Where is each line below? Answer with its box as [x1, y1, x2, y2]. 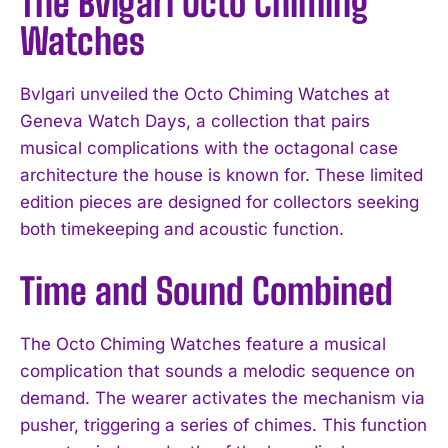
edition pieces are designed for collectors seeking [20, 191, 419, 212]
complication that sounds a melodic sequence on [20, 360, 415, 381]
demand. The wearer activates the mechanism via [20, 387, 425, 408]
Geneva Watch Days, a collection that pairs [20, 110, 370, 131]
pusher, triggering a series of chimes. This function [20, 414, 427, 435]
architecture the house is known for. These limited [20, 164, 423, 185]
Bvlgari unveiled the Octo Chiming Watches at [20, 83, 390, 104]
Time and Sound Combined [20, 269, 393, 313]
